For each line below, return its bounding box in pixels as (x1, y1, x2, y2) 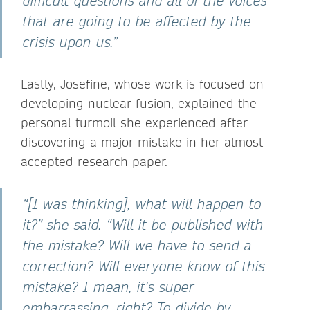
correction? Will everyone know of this (23, 257, 265, 275)
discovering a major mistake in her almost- (21, 134, 267, 150)
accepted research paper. (21, 153, 167, 170)
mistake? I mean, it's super (23, 277, 194, 295)
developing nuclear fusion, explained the (21, 95, 257, 111)
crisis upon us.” (23, 33, 118, 51)
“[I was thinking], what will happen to (23, 194, 262, 212)
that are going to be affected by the (23, 12, 251, 30)
